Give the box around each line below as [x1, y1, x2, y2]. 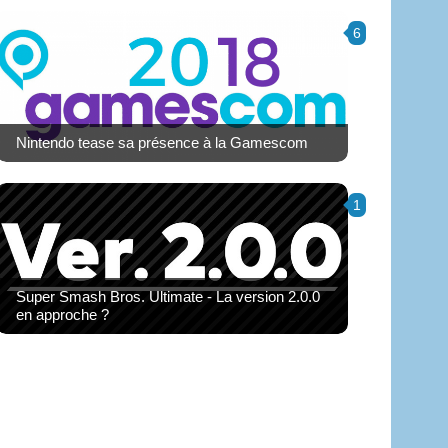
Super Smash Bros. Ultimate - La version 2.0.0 [16, 287, 320, 305]
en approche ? [16, 305, 109, 323]
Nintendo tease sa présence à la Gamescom [16, 133, 308, 151]
